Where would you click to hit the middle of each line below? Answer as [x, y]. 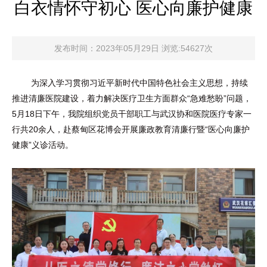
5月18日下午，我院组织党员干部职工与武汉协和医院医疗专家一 [132, 114]
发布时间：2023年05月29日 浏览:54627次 [133, 48]
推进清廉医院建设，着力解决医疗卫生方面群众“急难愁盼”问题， [132, 98]
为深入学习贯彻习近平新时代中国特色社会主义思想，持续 [130, 83]
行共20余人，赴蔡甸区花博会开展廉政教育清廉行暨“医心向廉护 [131, 129]
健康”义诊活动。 [43, 145]
